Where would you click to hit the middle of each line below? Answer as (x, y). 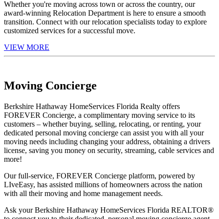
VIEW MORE (27, 47)
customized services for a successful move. (70, 30)
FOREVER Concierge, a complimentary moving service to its (99, 115)
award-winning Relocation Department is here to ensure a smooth (105, 13)
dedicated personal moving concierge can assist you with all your (104, 132)
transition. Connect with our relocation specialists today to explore (105, 22)
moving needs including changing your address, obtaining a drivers (107, 141)
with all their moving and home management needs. (84, 193)
